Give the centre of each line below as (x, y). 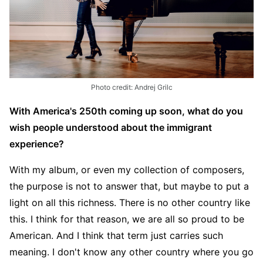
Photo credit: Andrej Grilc (131, 87)
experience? (37, 144)
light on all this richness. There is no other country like (130, 202)
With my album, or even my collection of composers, (127, 169)
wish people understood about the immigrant (111, 127)
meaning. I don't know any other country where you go (131, 252)
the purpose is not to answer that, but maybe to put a (129, 186)
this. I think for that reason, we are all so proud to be (127, 219)
